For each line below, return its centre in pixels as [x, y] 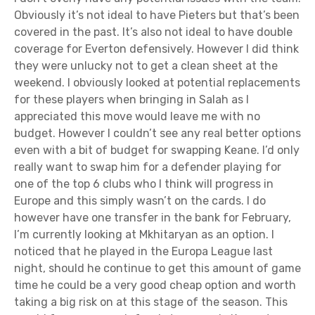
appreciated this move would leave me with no [137, 117]
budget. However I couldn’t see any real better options [157, 134]
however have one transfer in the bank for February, [153, 218]
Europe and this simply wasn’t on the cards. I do [140, 201]
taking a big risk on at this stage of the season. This [151, 302]
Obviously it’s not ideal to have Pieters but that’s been [157, 15]
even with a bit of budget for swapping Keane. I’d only [157, 150]
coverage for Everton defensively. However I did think [156, 49]
